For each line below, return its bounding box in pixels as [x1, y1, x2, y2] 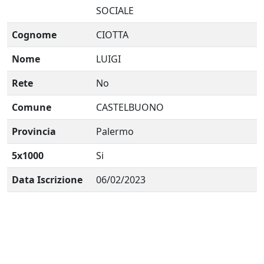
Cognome [12, 28, 57, 41]
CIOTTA [96, 28, 128, 41]
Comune [12, 101, 51, 114]
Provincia [12, 125, 56, 138]
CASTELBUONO [96, 101, 164, 114]
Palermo [96, 125, 134, 138]
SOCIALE [96, 4, 134, 17]
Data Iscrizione [12, 173, 82, 186]
